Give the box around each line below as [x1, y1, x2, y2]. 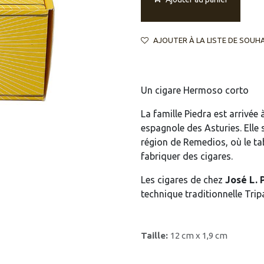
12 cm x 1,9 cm [170, 230, 227, 240]
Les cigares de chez [141, 174, 225, 185]
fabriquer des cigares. [141, 150, 233, 161]
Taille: [141, 230, 170, 240]
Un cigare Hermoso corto [141, 84, 249, 95]
